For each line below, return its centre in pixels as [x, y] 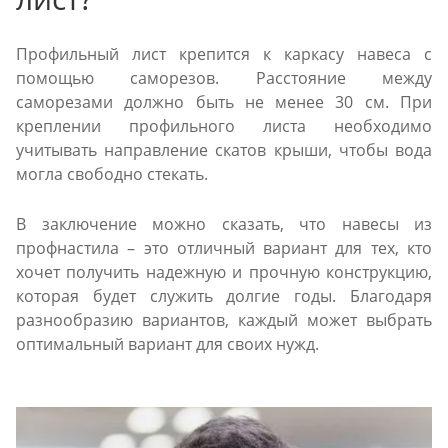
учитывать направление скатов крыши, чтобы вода [224, 149]
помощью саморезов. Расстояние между [224, 77]
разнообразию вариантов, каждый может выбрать [224, 320]
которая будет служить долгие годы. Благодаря [224, 296]
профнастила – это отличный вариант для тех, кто [224, 248]
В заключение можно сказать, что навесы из [224, 224]
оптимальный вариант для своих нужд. [167, 344]
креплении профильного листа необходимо [224, 125]
